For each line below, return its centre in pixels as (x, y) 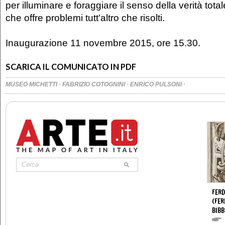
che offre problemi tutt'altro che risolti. (86, 17)
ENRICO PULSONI (157, 84)
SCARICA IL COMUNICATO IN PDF (71, 67)
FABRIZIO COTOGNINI (94, 84)
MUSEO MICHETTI (32, 84)
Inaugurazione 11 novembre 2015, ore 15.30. (103, 42)
